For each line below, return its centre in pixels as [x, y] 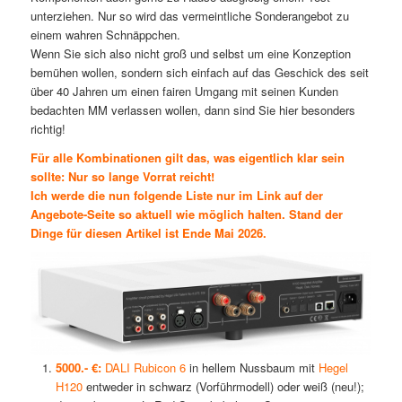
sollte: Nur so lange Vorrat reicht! [122, 176]
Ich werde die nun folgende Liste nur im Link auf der [176, 195]
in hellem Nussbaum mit [252, 368]
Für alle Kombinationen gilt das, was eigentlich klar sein [187, 157]
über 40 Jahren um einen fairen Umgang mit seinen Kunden [184, 91]
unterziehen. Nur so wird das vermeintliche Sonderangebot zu [189, 15]
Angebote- [58, 214]
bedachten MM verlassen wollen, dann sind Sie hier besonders [192, 109]
